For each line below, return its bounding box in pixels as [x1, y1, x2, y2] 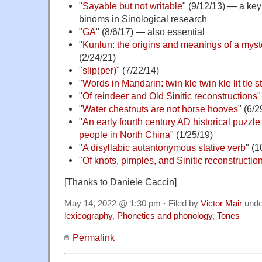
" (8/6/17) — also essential [95, 26, 205, 37]
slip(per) [82, 64, 116, 75]
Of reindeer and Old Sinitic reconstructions [82, 90, 257, 101]
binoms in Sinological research [78, 13, 207, 24]
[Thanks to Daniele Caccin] [64, 176, 177, 187]
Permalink [73, 232, 115, 243]
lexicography [64, 211, 112, 220]
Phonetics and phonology [117, 211, 212, 220]
